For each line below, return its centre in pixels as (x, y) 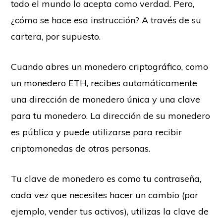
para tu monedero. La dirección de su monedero (111, 116)
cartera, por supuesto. (56, 37)
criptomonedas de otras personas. (81, 149)
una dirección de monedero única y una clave (106, 100)
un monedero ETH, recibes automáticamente (104, 83)
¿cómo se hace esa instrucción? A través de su (106, 20)
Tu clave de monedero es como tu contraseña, (106, 179)
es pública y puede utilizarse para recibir (97, 132)
